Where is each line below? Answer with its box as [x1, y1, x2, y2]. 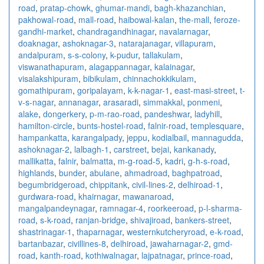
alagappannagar [89, 60, 150, 72]
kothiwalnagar [85, 249, 137, 261]
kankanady [174, 143, 214, 155]
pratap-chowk [40, 1, 91, 14]
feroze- [214, 13, 240, 25]
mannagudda [192, 131, 241, 143]
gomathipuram [18, 84, 72, 96]
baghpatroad [172, 166, 220, 179]
